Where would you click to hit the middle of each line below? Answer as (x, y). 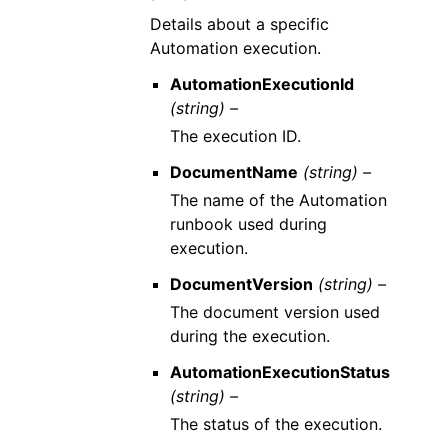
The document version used (274, 312)
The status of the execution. (275, 424)
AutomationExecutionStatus (279, 372)
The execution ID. (235, 136)
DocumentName (233, 172)
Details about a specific (240, 24)
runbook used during (248, 224)
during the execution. (249, 336)
